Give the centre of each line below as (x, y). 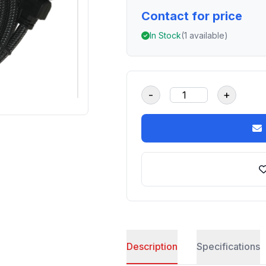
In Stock (166, 35)
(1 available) (205, 35)
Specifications (229, 246)
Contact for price (192, 16)
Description (152, 246)
